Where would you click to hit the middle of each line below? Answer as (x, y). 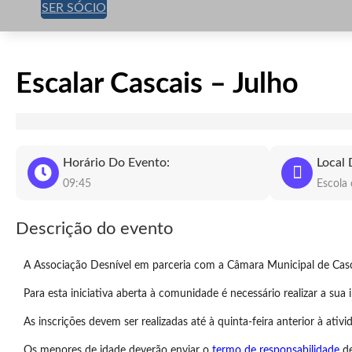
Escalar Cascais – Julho (157, 84)
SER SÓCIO (74, 8)
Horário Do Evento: (116, 163)
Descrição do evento (94, 229)
